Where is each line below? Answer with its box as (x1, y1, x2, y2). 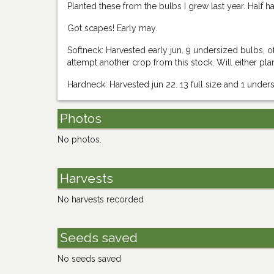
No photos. (57, 135, 102, 145)
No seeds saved (57, 254, 122, 264)
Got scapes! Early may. (67, 23, 158, 34)
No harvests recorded (57, 194, 144, 204)
